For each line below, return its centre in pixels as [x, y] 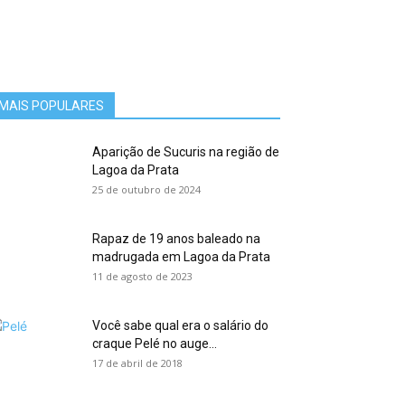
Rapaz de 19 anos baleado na [176, 239]
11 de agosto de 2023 [142, 276]
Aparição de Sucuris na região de [186, 152]
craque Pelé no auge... [155, 344]
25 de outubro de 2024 [146, 189]
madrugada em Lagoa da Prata [181, 257]
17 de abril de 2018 [137, 363]
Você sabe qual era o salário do [180, 325]
